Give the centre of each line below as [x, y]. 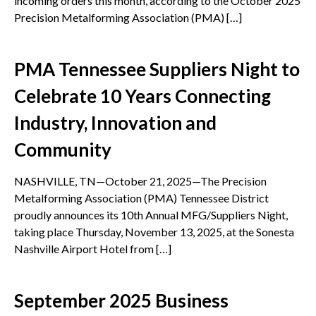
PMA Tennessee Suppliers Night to [157, 69]
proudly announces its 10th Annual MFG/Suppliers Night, [151, 215]
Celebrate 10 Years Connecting [142, 96]
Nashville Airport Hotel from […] [93, 249]
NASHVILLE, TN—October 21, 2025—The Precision [140, 181]
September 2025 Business [121, 301]
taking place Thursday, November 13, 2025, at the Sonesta [154, 232]
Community [63, 150]
